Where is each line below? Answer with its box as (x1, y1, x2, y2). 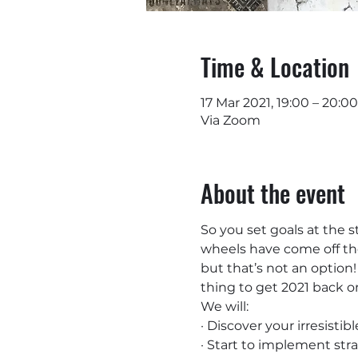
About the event (200, 175, 345, 211)
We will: (200, 299, 249, 314)
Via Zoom (200, 113, 261, 128)
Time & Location (200, 49, 349, 85)
